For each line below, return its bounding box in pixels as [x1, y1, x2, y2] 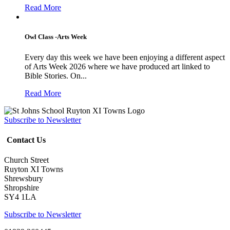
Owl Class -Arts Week [25, 33, 87, 41]
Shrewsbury [4, 174, 43, 183]
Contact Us [7, 135, 46, 144]
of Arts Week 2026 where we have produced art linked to [25, 62, 210, 71]
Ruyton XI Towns [4, 165, 63, 174]
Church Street [4, 156, 49, 165]
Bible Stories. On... [25, 71, 87, 80]
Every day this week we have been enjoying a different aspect [25, 52, 225, 62]
